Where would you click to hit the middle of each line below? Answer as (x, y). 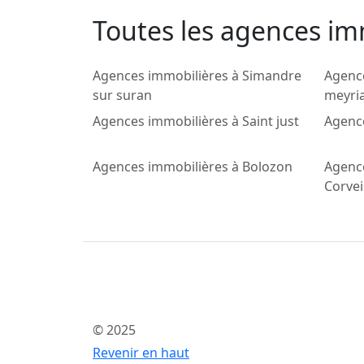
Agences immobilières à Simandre (197, 76)
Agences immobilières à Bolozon (193, 167)
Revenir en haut (141, 353)
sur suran (122, 95)
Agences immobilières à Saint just (196, 121)
